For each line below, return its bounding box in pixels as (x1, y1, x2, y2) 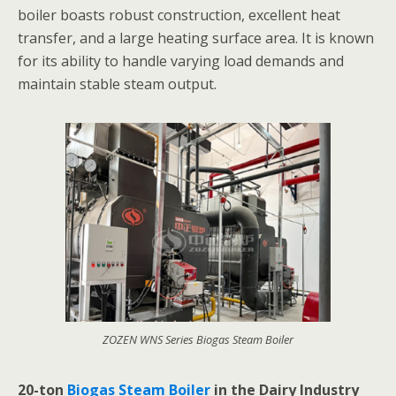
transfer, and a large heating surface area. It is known (18, 28, 374, 48)
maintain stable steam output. (18, 74, 217, 94)
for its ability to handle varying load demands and (18, 51, 344, 71)
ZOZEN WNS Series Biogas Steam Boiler (103, 331, 293, 347)
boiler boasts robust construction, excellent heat (18, 5, 340, 25)
